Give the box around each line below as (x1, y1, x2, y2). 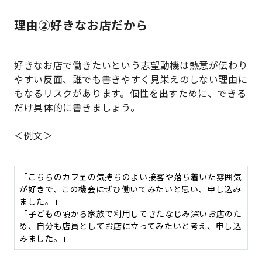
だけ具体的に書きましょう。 (14, 100, 140, 115)
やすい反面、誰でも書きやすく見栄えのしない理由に (14, 72, 248, 87)
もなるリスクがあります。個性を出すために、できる (14, 86, 247, 101)
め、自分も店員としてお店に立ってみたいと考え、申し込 (19, 220, 242, 232)
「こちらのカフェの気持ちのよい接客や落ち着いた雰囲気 (19, 171, 242, 183)
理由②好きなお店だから (14, 16, 148, 34)
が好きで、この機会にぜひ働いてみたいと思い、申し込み (19, 183, 242, 195)
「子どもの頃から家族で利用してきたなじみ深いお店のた (19, 208, 242, 220)
